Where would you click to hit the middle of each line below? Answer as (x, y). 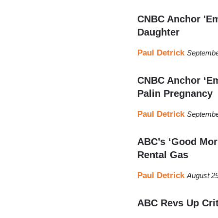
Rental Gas (163, 154)
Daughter (158, 32)
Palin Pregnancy (175, 93)
